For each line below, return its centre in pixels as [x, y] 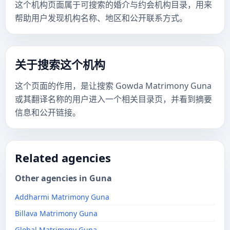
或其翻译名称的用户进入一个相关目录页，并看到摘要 [113, 99]
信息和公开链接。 [48, 112]
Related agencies [63, 158]
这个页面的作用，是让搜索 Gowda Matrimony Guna [113, 86]
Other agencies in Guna [63, 178]
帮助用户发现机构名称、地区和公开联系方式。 [101, 18]
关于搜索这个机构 [60, 64]
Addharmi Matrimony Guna [62, 197]
